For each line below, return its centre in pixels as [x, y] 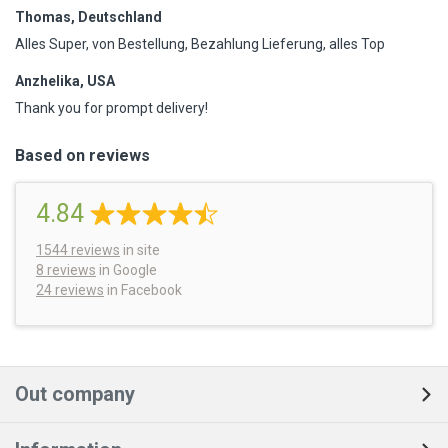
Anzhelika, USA [65, 81]
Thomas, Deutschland [88, 17]
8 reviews [66, 270]
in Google [126, 270]
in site [140, 250]
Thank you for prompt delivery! [111, 108]
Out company [75, 394]
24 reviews [70, 290]
